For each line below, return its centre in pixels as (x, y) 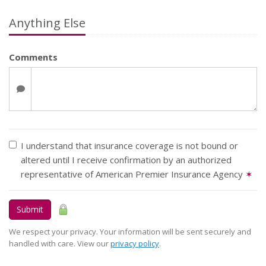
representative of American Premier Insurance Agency (133, 174)
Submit (30, 209)
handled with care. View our (60, 243)
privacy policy (135, 243)
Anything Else (47, 23)
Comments (33, 57)
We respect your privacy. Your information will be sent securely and (130, 232)
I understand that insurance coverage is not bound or (129, 145)
